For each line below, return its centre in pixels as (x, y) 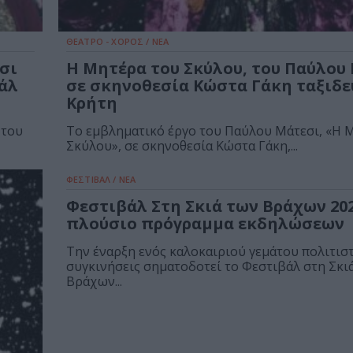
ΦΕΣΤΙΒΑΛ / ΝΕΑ (101, 180)
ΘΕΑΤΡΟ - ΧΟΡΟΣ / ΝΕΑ (117, 42)
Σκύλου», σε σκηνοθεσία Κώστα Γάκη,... (182, 146)
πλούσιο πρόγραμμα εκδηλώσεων (205, 224)
